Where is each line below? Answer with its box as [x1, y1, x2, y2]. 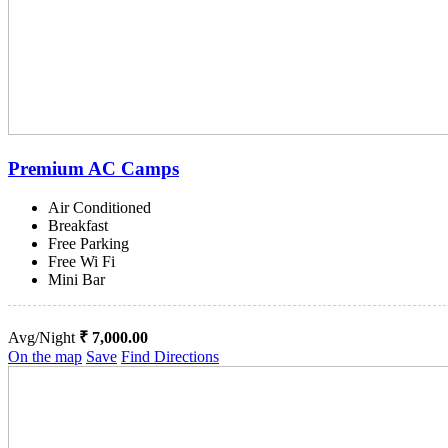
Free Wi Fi [48, 252, 115, 270]
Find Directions [121, 347, 219, 365]
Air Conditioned [48, 198, 151, 216]
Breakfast [48, 216, 108, 234]
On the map [8, 347, 82, 365]
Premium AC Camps [8, 158, 179, 180]
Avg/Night [8, 328, 79, 346]
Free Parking [48, 234, 129, 252]
